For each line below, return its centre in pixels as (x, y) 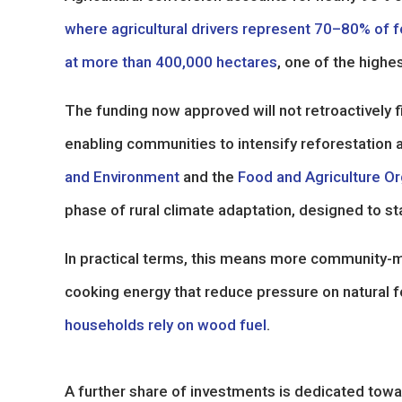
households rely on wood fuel (166, 324)
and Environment (122, 176)
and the (209, 176)
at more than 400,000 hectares (171, 61)
